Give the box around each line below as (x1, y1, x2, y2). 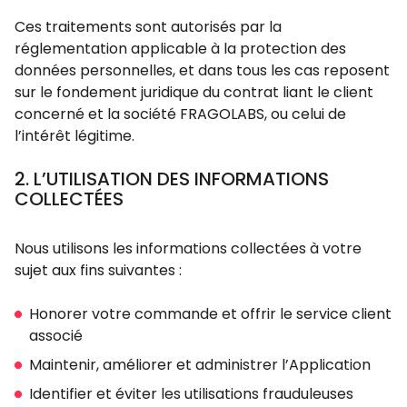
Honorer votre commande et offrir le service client (29, 303, 392, 324)
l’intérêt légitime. (15, 125, 134, 146)
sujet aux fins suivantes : (15, 260, 182, 281)
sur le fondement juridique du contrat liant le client (15, 82, 373, 103)
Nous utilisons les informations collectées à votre (15, 238, 362, 259)
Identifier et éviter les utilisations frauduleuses (29, 383, 353, 404)
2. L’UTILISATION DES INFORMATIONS (15, 166, 329, 192)
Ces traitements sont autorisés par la (15, 16, 282, 37)
